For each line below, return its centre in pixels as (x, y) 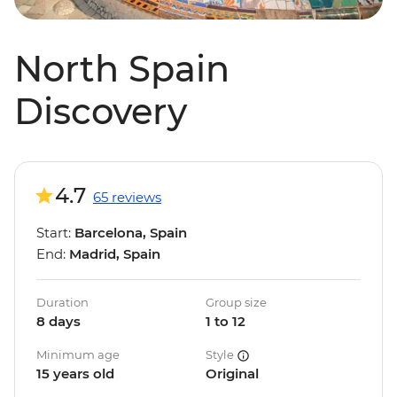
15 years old (75, 374)
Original (232, 374)
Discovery (101, 112)
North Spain (122, 69)
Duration (62, 303)
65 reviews (127, 198)
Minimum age (78, 355)
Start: (55, 233)
